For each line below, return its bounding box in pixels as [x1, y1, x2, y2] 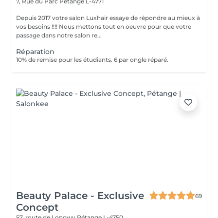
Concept [16, 201, 58, 213]
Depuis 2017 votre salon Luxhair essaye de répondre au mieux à [16, 14, 200, 21]
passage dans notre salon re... [16, 32, 102, 39]
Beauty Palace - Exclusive [16, 190, 144, 201]
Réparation [16, 47, 54, 56]
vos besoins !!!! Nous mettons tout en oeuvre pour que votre [16, 23, 59, 30]
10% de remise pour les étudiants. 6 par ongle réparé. [16, 56, 168, 63]
